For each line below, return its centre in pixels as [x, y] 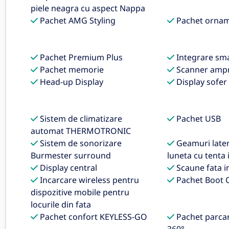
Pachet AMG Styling [77, 20]
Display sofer [200, 82]
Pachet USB [197, 119]
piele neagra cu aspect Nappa [88, 8]
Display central [67, 168]
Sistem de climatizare [80, 119]
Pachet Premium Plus [80, 57]
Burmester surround [71, 155]
